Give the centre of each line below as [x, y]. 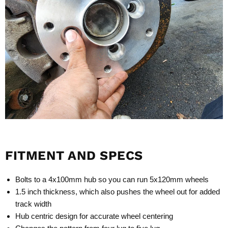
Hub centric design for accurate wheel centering [94, 216]
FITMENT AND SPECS [74, 155]
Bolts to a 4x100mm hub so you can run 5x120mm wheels [112, 179]
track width [33, 204]
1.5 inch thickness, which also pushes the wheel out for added [118, 191]
